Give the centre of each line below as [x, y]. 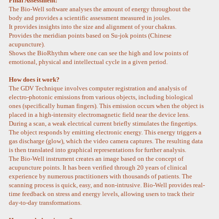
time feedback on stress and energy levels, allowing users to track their [102, 194]
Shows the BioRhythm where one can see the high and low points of [99, 53]
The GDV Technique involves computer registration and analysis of [98, 88]
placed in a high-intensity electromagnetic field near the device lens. [99, 115]
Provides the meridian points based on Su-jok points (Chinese [90, 36]
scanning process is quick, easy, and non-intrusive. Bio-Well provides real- [107, 185]
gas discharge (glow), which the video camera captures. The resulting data [106, 141]
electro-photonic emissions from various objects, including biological [101, 97]
